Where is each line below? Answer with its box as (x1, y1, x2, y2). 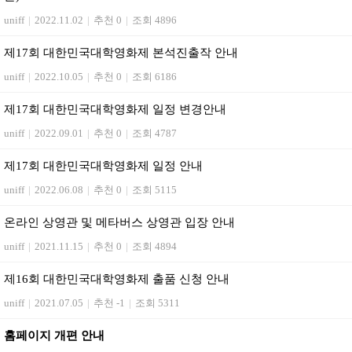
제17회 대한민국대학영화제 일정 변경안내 (4, 103, 226, 115)
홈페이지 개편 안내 (4, 329, 104, 342)
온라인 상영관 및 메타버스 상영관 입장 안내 (4, 216, 235, 229)
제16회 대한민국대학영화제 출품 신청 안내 (4, 273, 229, 285)
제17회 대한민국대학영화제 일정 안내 (4, 159, 203, 172)
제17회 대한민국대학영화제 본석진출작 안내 (4, 46, 238, 59)
